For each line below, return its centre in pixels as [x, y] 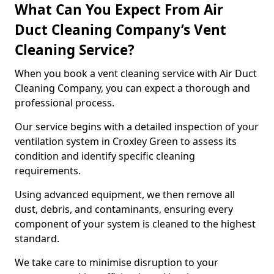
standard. [37, 239]
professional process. [66, 103]
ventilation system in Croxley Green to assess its [126, 141]
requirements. [49, 171]
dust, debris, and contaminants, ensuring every [124, 209]
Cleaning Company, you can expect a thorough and [132, 88]
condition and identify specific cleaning [105, 156]
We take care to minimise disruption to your [117, 262]
